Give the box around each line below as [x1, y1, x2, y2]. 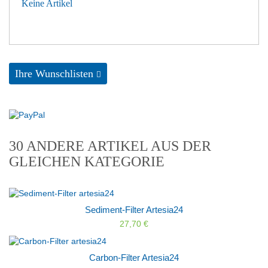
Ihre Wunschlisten [15, 68, 93, 80]
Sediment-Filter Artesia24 [85, 204, 183, 215]
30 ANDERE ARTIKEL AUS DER [9, 138, 211, 154]
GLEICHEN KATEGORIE [9, 153, 165, 169]
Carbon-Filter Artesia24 [89, 252, 179, 263]
